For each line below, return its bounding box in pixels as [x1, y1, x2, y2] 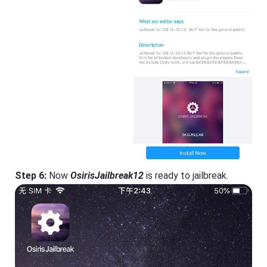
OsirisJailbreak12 [70, 170, 144, 182]
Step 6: [15, 170, 47, 182]
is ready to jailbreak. [144, 170, 229, 182]
